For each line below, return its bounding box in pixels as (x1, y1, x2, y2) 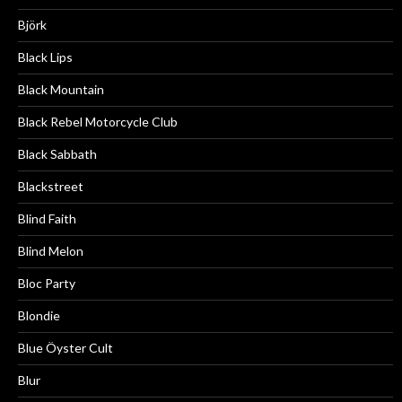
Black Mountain (18, 82, 104, 98)
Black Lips (18, 49, 73, 66)
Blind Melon (18, 243, 83, 259)
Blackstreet (18, 179, 83, 195)
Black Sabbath (18, 146, 97, 162)
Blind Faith (18, 211, 76, 227)
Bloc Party (18, 275, 75, 292)
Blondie (18, 308, 60, 324)
